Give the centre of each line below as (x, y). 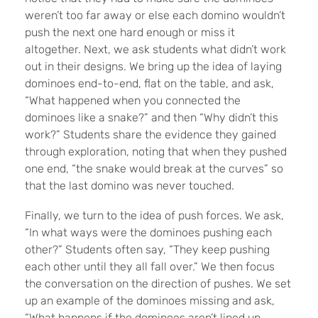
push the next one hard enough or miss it (130, 33)
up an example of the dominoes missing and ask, (150, 301)
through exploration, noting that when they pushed (156, 152)
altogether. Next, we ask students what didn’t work (155, 50)
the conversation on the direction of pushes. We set (158, 284)
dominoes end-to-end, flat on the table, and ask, (149, 84)
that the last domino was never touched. (130, 186)
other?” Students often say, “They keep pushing (147, 250)
